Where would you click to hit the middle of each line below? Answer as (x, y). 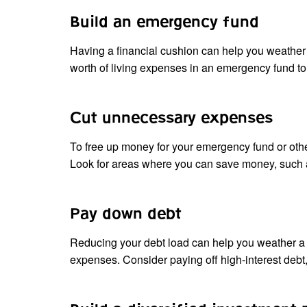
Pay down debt (126, 214)
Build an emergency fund (164, 22)
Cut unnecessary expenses (171, 118)
